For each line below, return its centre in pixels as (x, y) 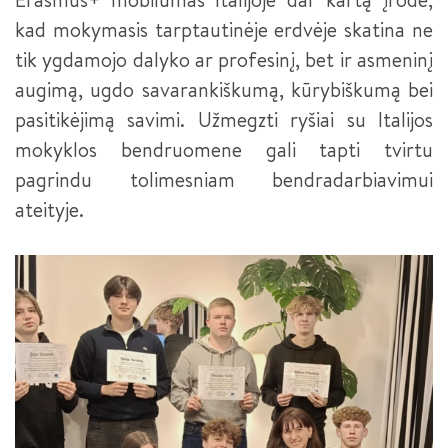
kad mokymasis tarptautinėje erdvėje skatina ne (224, 29)
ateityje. (49, 209)
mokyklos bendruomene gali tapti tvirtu (224, 149)
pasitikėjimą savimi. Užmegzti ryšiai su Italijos (224, 119)
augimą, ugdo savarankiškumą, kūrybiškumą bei (224, 89)
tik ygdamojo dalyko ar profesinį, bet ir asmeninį (224, 59)
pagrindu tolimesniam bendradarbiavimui (224, 179)
